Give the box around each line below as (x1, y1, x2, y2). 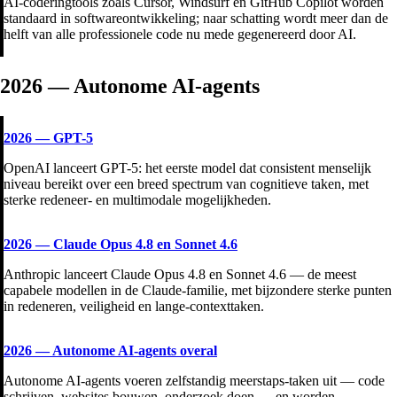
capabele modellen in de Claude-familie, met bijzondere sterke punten (4, 283, 392, 298)
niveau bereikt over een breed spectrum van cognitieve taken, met (4, 176, 369, 191)
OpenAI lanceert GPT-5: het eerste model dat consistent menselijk (4, 160, 371, 175)
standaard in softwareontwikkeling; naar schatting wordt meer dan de (4, 11, 388, 27)
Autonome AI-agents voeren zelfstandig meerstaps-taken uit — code (4, 373, 385, 388)
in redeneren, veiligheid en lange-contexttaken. (4, 299, 264, 314)
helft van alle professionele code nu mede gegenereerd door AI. (4, 27, 356, 43)
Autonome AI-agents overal (52, 343, 217, 358)
